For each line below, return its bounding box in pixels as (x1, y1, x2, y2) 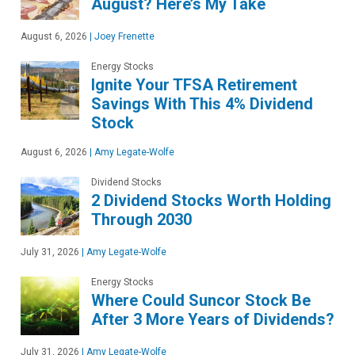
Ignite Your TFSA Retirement (91, 74, 297, 94)
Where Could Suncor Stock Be (91, 290, 311, 310)
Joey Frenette (92, 30, 155, 42)
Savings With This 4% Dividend (91, 94, 313, 113)
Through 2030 (91, 209, 192, 229)
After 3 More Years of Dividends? (91, 309, 334, 329)
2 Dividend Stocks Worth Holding (91, 190, 331, 210)
